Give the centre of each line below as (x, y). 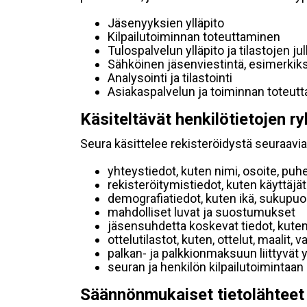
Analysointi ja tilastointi (170, 78)
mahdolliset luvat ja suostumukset (201, 212)
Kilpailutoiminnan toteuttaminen (194, 37)
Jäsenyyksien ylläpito (166, 23)
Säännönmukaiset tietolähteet (192, 295)
